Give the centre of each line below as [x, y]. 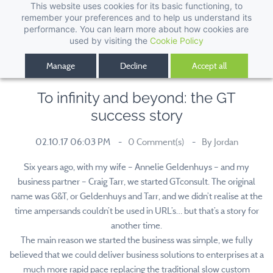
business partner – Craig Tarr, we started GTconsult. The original [136, 182]
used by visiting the [109, 41]
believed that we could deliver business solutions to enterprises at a [136, 255]
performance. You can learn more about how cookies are [136, 29]
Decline [133, 66]
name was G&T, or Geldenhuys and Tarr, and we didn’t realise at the [136, 196]
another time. [136, 225]
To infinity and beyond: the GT [136, 98]
